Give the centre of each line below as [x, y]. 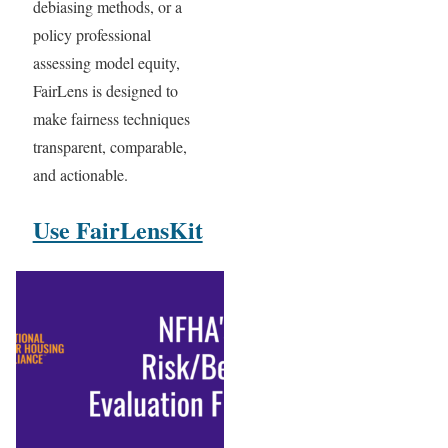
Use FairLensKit [117, 229]
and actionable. [80, 174]
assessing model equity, [106, 62]
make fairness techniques [111, 118]
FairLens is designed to [105, 90]
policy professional [91, 34]
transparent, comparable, [109, 146]
